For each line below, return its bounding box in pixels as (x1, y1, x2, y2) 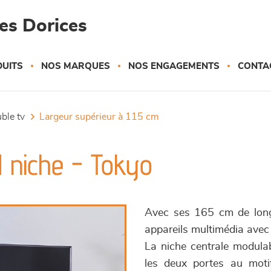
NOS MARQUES (41, 62, 110, 71)
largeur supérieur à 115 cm (45, 112, 159, 122)
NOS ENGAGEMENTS (128, 62, 220, 71)
